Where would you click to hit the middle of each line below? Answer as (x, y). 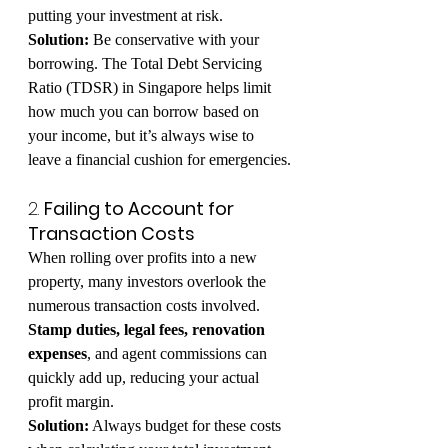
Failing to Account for (141, 208)
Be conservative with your (176, 39)
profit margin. (71, 401)
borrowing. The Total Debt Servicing (147, 63)
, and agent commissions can (179, 353)
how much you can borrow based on (145, 111)
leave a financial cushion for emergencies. (159, 159)
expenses (57, 353)
